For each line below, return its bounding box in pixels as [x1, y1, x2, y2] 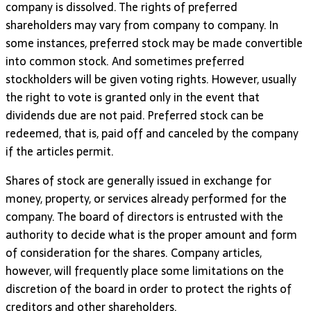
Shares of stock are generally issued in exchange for [6, 171, 271, 190]
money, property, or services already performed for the [6, 189, 287, 208]
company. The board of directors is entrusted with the [6, 207, 283, 226]
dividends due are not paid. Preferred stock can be [6, 106, 264, 124]
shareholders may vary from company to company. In [6, 15, 278, 34]
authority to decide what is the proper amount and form [6, 225, 297, 244]
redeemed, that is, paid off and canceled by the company [6, 124, 299, 142]
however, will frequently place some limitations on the [6, 261, 284, 280]
